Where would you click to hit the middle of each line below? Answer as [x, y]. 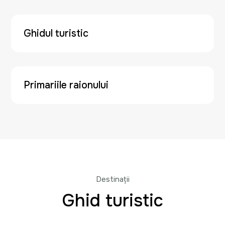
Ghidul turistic [56, 33]
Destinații [113, 180]
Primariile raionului [66, 85]
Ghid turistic [113, 201]
